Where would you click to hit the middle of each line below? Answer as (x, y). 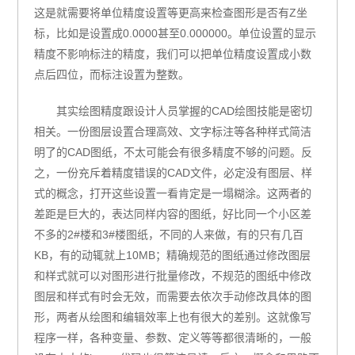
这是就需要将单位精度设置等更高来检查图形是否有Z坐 (171, 12)
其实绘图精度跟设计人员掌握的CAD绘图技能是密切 (185, 111)
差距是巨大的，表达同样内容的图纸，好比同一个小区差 (173, 214)
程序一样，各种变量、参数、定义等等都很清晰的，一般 (173, 337)
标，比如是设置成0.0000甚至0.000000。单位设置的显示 (176, 33)
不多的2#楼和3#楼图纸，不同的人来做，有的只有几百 (169, 234)
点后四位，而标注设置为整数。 (112, 74)
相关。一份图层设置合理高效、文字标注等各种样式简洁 (173, 131)
